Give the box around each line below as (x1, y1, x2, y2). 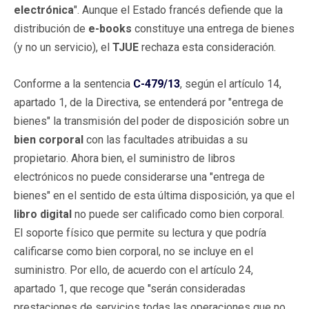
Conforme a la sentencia (14, 77, 133, 90)
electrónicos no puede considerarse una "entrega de (14, 170, 265, 183)
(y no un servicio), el (14, 40, 112, 54)
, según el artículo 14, (180, 77, 281, 90)
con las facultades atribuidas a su (83, 132, 248, 146)
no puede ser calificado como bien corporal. (74, 207, 284, 221)
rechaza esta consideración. (139, 40, 276, 54)
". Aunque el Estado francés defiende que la (74, 3, 283, 17)
